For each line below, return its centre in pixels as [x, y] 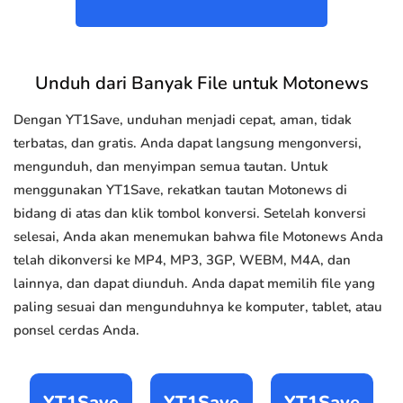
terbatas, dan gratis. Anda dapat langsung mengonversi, [188, 143]
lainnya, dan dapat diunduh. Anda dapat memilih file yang [194, 284]
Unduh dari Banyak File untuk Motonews [201, 84]
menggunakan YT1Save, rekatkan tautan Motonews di [180, 190]
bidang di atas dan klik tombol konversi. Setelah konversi [190, 214]
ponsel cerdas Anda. [76, 331]
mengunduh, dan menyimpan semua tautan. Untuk [171, 167]
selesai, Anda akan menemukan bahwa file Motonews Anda [198, 237]
